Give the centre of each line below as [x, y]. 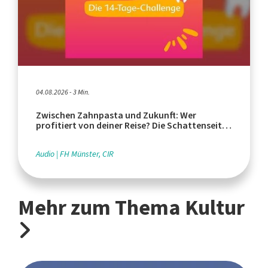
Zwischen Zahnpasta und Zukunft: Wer [116, 115]
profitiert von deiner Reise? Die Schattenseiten [134, 126]
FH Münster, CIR [87, 154]
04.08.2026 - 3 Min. [63, 92]
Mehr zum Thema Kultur [131, 208]
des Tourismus [66, 136]
